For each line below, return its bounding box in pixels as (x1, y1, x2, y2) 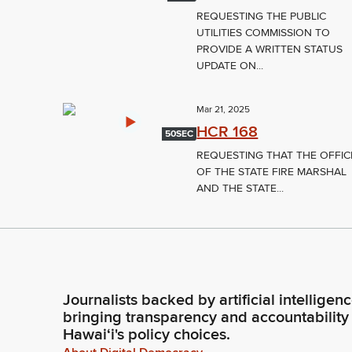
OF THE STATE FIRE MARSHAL (196, 165, 347, 179)
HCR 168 (196, 123, 258, 142)
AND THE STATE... (196, 181, 284, 196)
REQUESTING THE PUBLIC (196, 9, 327, 24)
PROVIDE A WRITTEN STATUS (196, 42, 343, 57)
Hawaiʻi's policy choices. (63, 325, 230, 345)
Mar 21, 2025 (196, 104, 251, 116)
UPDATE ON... (196, 59, 264, 73)
